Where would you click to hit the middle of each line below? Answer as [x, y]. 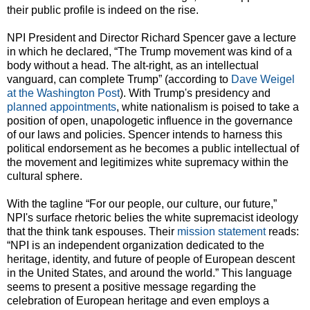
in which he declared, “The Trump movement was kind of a [149, 51]
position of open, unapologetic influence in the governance [150, 120]
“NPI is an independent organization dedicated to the [136, 245]
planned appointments [62, 107]
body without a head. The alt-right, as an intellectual [133, 65]
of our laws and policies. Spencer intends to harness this [145, 134]
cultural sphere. [46, 176]
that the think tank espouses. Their [92, 231]
